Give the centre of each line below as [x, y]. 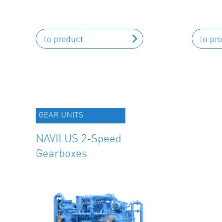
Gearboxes [61, 153]
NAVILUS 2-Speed [79, 138]
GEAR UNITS [61, 114]
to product [63, 39]
